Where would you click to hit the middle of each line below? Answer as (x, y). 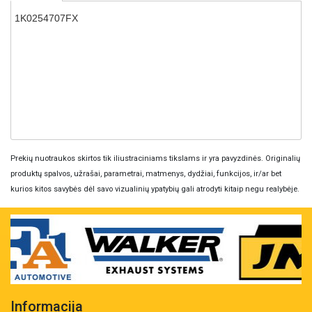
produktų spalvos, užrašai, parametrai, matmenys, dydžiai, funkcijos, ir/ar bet (146, 174)
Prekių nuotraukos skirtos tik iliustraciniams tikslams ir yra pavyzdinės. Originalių (155, 159)
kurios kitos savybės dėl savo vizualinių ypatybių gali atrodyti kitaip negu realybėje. (155, 189)
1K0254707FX (46, 18)
